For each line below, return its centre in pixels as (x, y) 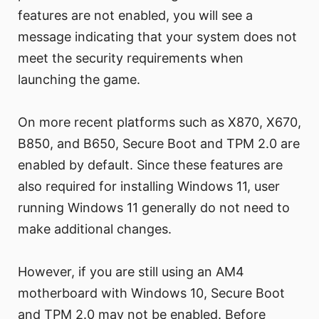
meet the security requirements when (131, 58)
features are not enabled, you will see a (135, 16)
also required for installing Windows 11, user (149, 187)
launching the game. (79, 80)
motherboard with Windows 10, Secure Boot (151, 293)
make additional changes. (95, 229)
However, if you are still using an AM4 (131, 272)
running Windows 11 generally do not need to (154, 208)
